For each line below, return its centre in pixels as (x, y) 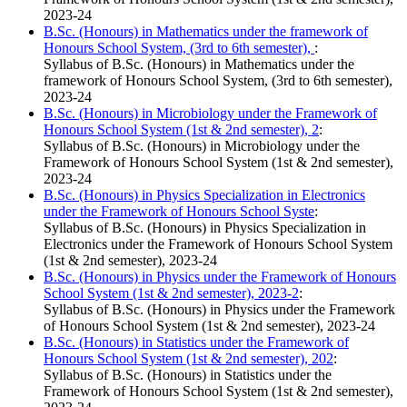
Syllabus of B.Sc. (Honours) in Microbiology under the (202, 146)
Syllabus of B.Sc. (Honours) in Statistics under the (188, 375)
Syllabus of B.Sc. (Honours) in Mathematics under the (199, 65)
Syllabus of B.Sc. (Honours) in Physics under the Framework (219, 310)
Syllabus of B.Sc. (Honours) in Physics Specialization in (205, 228)
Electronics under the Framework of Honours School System (218, 244)
